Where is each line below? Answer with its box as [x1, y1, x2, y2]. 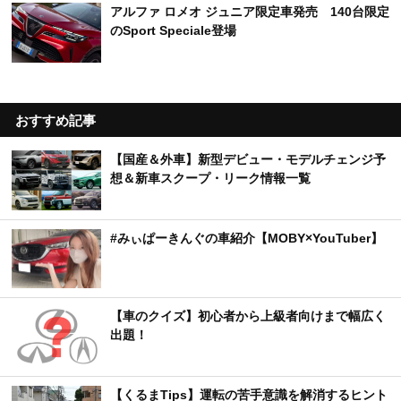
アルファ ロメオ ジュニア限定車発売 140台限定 [110, 4, 389, 20]
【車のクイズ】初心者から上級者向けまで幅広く [110, 309, 386, 324]
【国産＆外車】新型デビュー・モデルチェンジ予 [110, 151, 386, 166]
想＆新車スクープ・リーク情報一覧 [110, 170, 311, 185]
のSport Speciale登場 [110, 23, 236, 38]
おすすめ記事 [15, 112, 96, 128]
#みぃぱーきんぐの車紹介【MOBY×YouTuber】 [110, 230, 383, 245]
